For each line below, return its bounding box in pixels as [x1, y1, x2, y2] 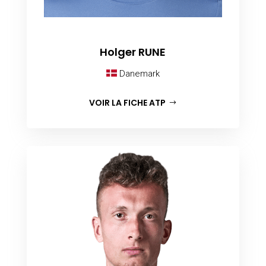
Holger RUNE [100, 44, 166, 59]
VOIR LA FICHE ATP [89, 96, 166, 109]
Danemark [116, 68, 160, 79]
